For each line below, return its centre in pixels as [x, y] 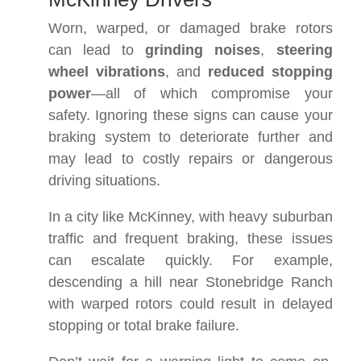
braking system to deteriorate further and [191, 137]
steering [304, 50]
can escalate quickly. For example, [191, 260]
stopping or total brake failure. [144, 326]
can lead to [97, 50]
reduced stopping [270, 72]
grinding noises [203, 50]
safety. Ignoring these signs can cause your [191, 115]
